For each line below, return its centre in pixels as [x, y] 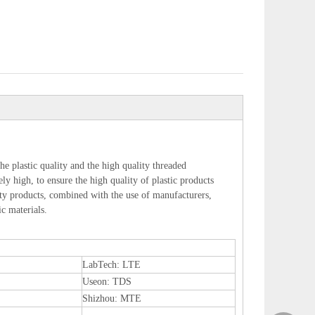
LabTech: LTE [111, 265]
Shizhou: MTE [112, 298]
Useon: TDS [107, 282]
